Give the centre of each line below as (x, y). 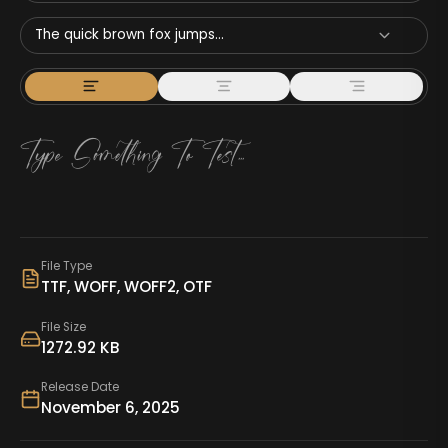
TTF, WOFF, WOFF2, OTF (126, 287)
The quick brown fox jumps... (129, 35)
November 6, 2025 (110, 408)
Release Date (79, 387)
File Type (66, 266)
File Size (63, 326)
